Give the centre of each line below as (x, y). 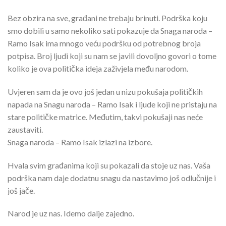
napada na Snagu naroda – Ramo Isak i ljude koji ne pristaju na (112, 104)
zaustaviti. (25, 129)
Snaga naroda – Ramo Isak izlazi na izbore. (80, 142)
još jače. (21, 190)
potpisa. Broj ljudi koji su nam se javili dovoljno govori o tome (112, 55)
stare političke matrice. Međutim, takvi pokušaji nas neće (105, 117)
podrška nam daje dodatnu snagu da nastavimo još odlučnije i (112, 178)
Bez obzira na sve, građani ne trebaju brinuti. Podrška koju (107, 18)
